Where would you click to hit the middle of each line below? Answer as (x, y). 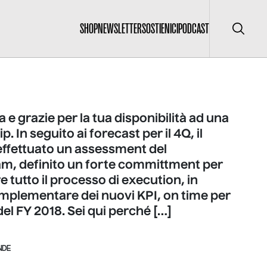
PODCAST (194, 29)
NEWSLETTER (120, 29)
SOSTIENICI (160, 29)
